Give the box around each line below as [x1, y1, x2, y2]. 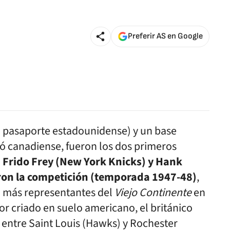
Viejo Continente [114, 184, 191, 201]
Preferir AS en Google [128, 31, 203, 41]
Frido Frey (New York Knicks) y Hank [3, 154, 182, 170]
